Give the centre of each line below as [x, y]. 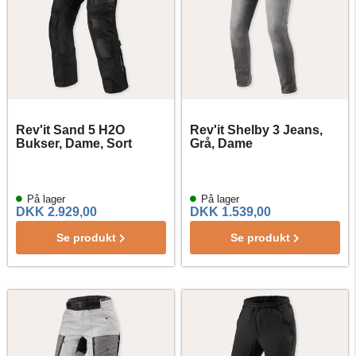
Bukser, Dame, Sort [74, 143]
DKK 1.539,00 [230, 212]
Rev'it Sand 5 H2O [70, 130]
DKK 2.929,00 [56, 212]
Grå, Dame [221, 143]
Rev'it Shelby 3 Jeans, [256, 130]
